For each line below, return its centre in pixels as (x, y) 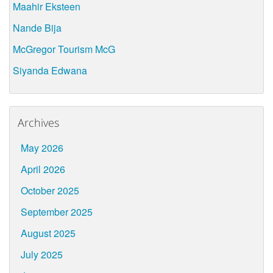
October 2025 (50, 191)
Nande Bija (37, 27)
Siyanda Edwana (50, 70)
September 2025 (56, 212)
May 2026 (42, 148)
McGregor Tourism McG (64, 49)
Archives (38, 123)
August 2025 (48, 233)
